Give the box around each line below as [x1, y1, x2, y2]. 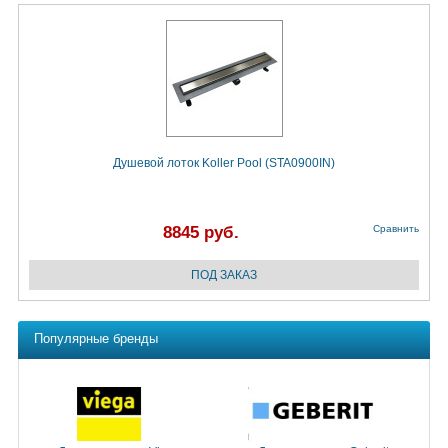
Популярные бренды [34, 331, 158, 347]
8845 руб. [163, 223, 239, 243]
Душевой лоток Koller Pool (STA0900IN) [113, 156, 335, 171]
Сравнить [373, 223, 419, 235]
